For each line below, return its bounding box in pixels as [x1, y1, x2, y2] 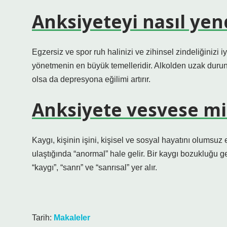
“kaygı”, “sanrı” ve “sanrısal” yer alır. [32, 163, 157, 172]
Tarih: [32, 213, 54, 222]
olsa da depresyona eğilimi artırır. [32, 75, 150, 84]
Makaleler [54, 213, 90, 222]
